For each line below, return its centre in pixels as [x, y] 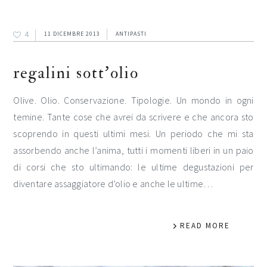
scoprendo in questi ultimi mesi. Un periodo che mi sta [133, 133]
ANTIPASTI [131, 33]
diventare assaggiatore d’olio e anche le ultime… [113, 183]
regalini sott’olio [76, 73]
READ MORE [205, 225]
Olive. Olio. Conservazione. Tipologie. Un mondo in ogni [133, 100]
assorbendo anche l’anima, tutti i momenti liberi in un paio [133, 150]
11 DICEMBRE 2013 [72, 33]
